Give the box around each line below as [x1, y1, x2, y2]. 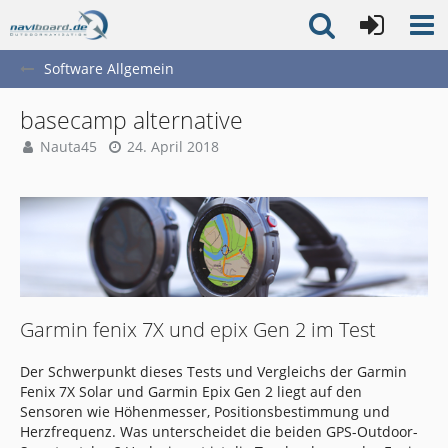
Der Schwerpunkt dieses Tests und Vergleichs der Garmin [20, 362, 407, 381]
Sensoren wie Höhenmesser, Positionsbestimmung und [20, 402, 390, 421]
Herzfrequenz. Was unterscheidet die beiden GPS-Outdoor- [20, 422, 418, 441]
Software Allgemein [44, 59, 174, 78]
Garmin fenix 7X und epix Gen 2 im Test [20, 316, 376, 343]
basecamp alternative [20, 104, 243, 136]
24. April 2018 [127, 137, 219, 156]
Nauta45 [40, 137, 97, 156]
